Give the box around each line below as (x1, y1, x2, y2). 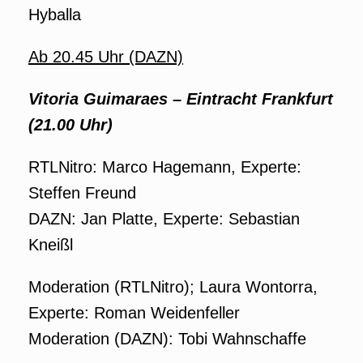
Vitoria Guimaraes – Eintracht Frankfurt (28, 90, 333, 108)
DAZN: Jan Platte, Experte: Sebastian (28, 210, 300, 228)
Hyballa (28, 6, 81, 23)
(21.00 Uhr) (28, 116, 113, 134)
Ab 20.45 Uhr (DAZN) (28, 48, 183, 66)
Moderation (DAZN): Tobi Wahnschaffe (28, 330, 306, 348)
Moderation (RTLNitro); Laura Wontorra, (28, 278, 318, 296)
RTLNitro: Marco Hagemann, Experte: (28, 158, 301, 176)
